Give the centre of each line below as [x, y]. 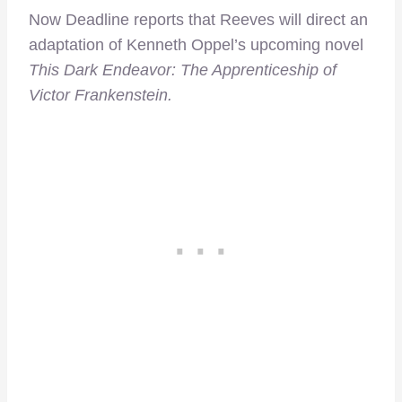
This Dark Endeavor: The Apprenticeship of [183, 70]
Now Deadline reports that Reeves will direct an [198, 20]
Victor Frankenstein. [100, 95]
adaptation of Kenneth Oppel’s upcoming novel [196, 45]
